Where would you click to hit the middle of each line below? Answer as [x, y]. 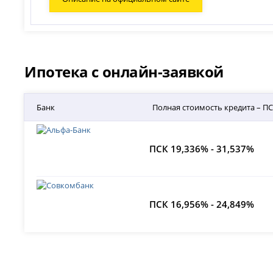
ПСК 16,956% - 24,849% [202, 204]
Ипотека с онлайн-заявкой [124, 71]
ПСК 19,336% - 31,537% [202, 149]
